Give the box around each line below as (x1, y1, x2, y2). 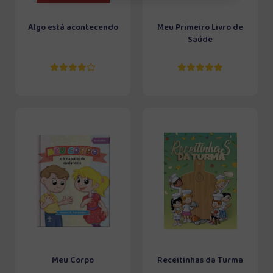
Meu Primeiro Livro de (157, 21, 243, 34)
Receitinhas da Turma (157, 253, 243, 267)
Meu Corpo (52, 253, 94, 267)
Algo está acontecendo (27, 21, 118, 34)
